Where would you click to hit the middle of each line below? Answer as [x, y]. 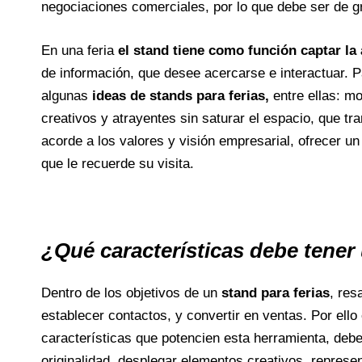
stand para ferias [275, 293]
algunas [66, 95]
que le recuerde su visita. [117, 163]
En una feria [79, 50]
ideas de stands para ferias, [182, 95]
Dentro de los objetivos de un [131, 293]
